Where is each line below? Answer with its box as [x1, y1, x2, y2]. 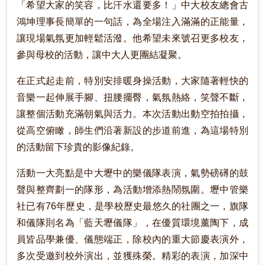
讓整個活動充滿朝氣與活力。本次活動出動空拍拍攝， [17, 109, 248, 119]
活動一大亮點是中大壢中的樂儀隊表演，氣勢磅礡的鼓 [17, 168, 248, 178]
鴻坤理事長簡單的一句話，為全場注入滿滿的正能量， [17, 17, 248, 27]
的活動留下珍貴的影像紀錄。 [17, 142, 140, 152]
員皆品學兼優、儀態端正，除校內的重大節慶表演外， [17, 234, 248, 244]
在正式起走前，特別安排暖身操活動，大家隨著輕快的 [17, 76, 248, 86]
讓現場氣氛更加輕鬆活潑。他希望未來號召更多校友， [17, 33, 248, 43]
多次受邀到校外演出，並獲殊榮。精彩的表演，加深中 [17, 251, 248, 261]
